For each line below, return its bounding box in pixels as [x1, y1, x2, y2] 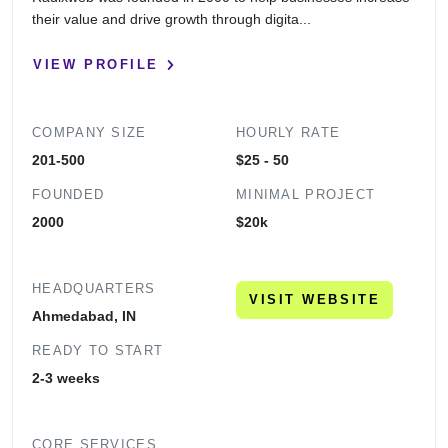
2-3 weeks [32, 369, 101, 386]
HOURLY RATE [236, 124, 341, 140]
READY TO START [32, 342, 164, 358]
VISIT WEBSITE [249, 291, 381, 307]
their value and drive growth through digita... [32, 10, 312, 27]
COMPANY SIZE [32, 124, 147, 140]
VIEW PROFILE [33, 57, 159, 73]
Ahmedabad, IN [32, 307, 137, 324]
